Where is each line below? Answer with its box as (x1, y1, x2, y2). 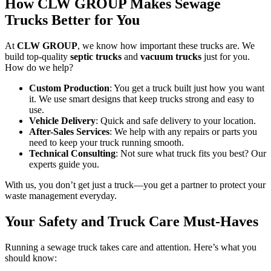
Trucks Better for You (5, 12, 140, 28)
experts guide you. (29, 159, 99, 170)
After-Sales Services (29, 126, 109, 137)
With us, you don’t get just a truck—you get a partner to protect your (5, 180, 266, 191)
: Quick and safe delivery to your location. (96, 116, 256, 126)
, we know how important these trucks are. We (77, 41, 255, 51)
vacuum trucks (140, 51, 201, 62)
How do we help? (5, 62, 73, 73)
